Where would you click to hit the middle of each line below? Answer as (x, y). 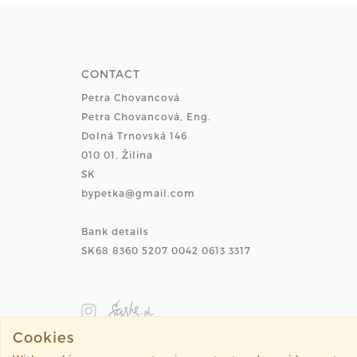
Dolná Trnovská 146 (134, 135)
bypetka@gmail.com (138, 193)
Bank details (115, 231)
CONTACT (111, 74)
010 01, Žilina (117, 155)
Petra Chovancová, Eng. (146, 116)
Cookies (43, 337)
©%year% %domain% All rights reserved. (183, 345)
